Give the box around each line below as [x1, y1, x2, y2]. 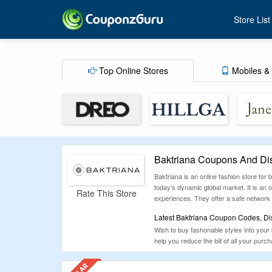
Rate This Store [76, 187, 137, 199]
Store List [233, 13, 270, 25]
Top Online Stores [96, 64, 168, 76]
